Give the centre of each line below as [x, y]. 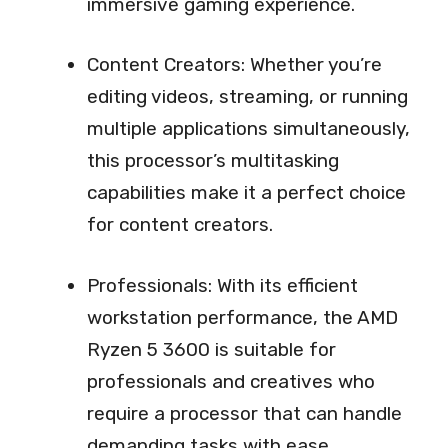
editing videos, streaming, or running [247, 97]
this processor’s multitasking [213, 161]
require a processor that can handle [244, 413]
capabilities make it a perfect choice [246, 193]
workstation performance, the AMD [242, 317]
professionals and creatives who [231, 381]
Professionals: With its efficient [222, 285]
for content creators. [180, 225]
